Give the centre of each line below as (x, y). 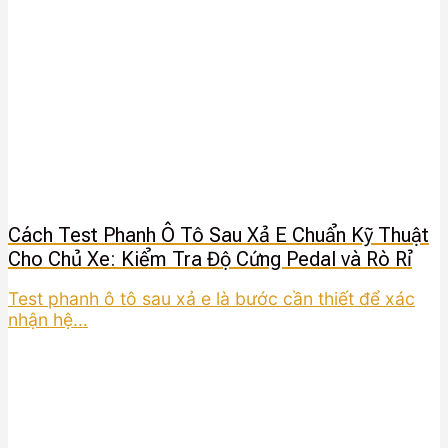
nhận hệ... (48, 320)
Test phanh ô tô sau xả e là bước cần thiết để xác (211, 299)
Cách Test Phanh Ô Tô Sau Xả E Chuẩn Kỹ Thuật (218, 234)
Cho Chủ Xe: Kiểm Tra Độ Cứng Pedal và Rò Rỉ (210, 258)
